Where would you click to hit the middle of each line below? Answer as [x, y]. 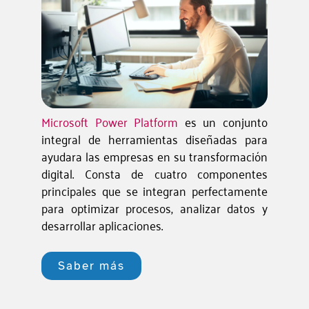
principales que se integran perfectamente [154, 191]
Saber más [92, 266]
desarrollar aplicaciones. [102, 225]
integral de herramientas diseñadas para [154, 139]
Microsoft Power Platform [110, 122]
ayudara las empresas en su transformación [154, 156]
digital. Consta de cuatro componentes [154, 173]
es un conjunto [223, 122]
